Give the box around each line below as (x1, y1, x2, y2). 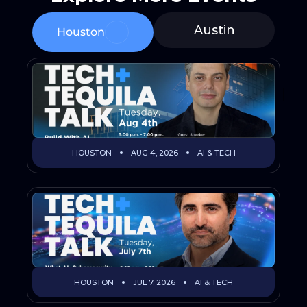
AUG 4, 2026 (130, 148, 178, 158)
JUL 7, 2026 (133, 278, 175, 287)
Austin (193, 23, 235, 38)
